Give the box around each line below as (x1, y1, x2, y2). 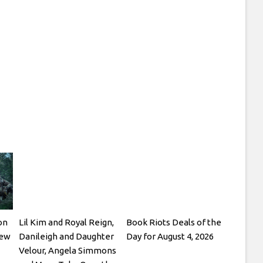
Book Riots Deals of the (126, 217, 222, 227)
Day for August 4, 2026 (126, 231, 214, 241)
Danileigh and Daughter (19, 231, 114, 241)
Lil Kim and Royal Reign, (19, 217, 114, 227)
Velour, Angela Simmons (19, 245, 117, 255)
